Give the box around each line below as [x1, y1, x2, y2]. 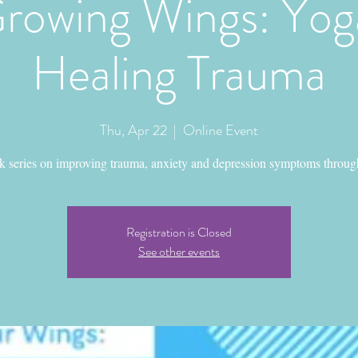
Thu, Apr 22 [100, 120, 167, 141]
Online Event [183, 120, 258, 141]
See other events [138, 242, 220, 261]
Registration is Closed [126, 223, 232, 241]
